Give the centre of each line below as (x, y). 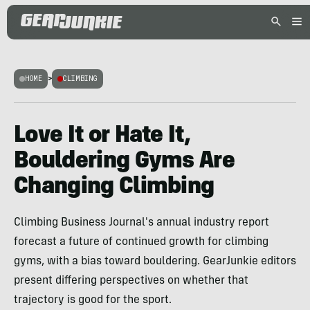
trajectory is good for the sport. (93, 300)
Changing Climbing (114, 188)
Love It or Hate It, (102, 136)
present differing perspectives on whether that (131, 281)
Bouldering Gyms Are (125, 162)
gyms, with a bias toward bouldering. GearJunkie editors (155, 262)
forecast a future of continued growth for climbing (141, 242)
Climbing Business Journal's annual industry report (142, 223)
